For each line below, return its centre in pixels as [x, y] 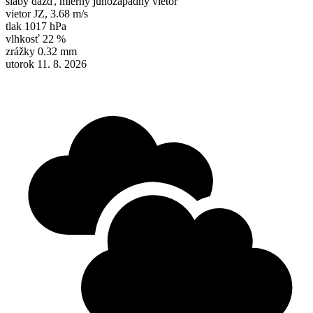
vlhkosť [23, 39]
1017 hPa [45, 27]
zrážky [20, 52]
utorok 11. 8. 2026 [46, 64]
